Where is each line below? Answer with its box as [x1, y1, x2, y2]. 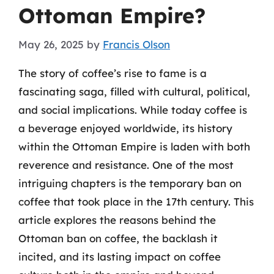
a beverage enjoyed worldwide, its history [18, 121, 232, 135]
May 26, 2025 [18, 37, 84, 51]
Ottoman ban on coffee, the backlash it [18, 231, 218, 245]
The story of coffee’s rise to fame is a [18, 66, 207, 80]
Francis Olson [103, 37, 170, 51]
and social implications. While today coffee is [18, 103, 247, 116]
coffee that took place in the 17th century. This [18, 194, 254, 208]
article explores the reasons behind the [18, 213, 216, 226]
